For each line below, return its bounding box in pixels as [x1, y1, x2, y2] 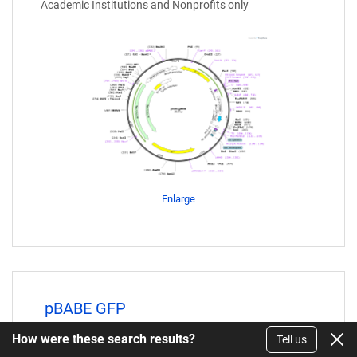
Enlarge [162, 193, 195, 206]
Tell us [277, 333, 307, 346]
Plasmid [41, 331, 82, 345]
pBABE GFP [45, 299, 126, 319]
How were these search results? [12, 331, 195, 347]
